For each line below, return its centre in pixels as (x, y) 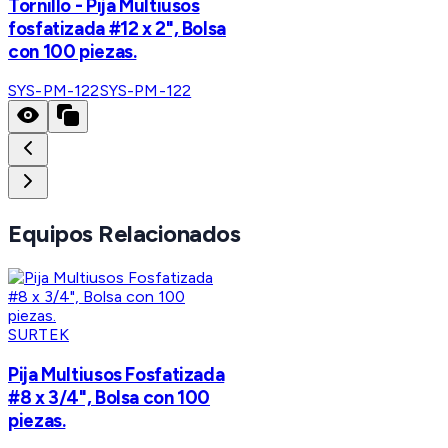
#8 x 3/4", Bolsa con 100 (109, 397)
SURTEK (38, 335)
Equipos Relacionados (124, 234)
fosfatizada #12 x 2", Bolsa (117, 28)
